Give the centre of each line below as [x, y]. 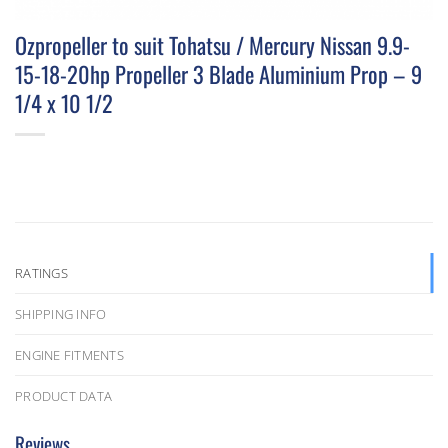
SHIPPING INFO [61, 314]
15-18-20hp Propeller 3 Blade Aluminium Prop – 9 [218, 74]
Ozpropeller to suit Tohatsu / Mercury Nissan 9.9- [212, 45]
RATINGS [41, 273]
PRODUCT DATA [64, 396]
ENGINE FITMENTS [69, 355]
